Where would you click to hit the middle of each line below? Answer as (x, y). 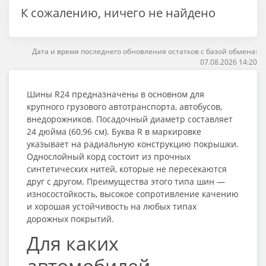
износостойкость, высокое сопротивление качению (133, 194)
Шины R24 (48, 94)
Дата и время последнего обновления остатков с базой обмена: (145, 51)
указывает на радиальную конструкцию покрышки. (133, 144)
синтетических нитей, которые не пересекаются (127, 169)
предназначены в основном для (137, 94)
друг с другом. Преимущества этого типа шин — (126, 181)
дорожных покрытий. (70, 219)
